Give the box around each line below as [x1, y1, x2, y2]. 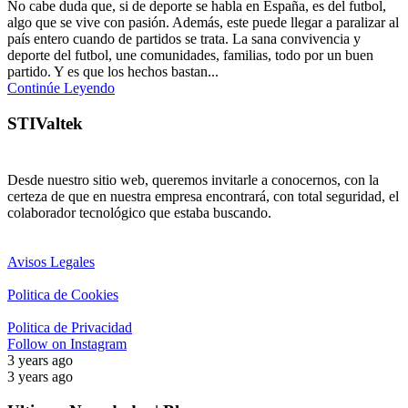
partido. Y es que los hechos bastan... [7, 64, 219, 80]
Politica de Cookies [7, 286, 118, 302]
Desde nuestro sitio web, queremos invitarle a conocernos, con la [7, 171, 379, 188]
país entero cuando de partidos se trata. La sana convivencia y [7, 31, 361, 47]
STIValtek [7, 114, 83, 134]
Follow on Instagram [7, 335, 127, 352]
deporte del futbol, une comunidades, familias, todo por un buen [7, 47, 373, 64]
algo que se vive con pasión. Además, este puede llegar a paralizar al [7, 15, 399, 31]
